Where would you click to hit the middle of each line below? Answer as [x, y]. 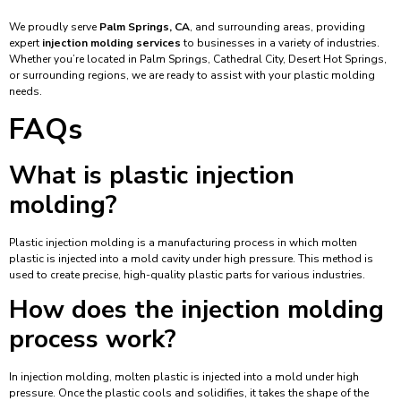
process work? [93, 339]
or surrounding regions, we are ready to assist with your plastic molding [192, 76]
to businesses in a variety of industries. [280, 43]
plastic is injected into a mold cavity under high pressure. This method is [191, 258]
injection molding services [111, 43]
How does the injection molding [196, 309]
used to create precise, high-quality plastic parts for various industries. [187, 274]
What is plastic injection [152, 175]
